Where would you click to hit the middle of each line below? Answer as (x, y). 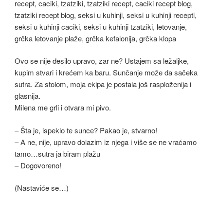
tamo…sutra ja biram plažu (57, 153)
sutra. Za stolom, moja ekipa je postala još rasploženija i (103, 84)
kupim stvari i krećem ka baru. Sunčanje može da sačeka (106, 72)
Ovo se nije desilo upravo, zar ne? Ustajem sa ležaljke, (102, 61)
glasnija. (27, 96)
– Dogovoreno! (38, 165)
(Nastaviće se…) (42, 188)
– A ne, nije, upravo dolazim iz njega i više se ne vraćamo (106, 142)
